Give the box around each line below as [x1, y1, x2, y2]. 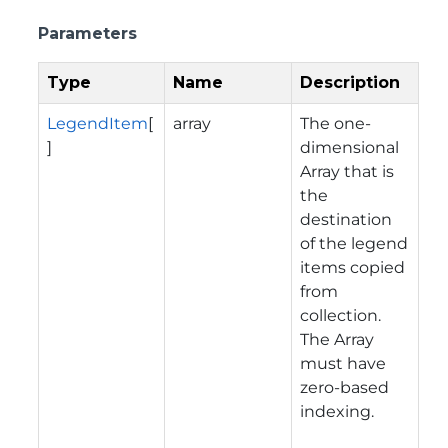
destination [300, 209, 392, 229]
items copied [300, 257, 405, 277]
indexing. [300, 401, 374, 421]
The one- [300, 113, 371, 133]
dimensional [300, 137, 399, 157]
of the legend [300, 233, 408, 253]
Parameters [38, 23, 137, 43]
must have [300, 353, 386, 373]
